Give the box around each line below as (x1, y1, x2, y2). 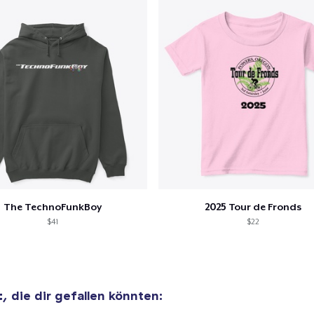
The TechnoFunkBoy (3, 200, 102, 212)
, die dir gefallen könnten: (3, 287, 163, 303)
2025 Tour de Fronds (204, 200, 301, 212)
